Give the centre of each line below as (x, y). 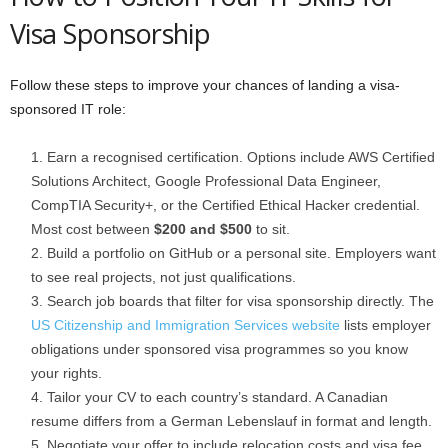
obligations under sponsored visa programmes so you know (219, 349)
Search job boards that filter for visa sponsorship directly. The (240, 301)
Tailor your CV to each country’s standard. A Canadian (217, 397)
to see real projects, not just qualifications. (163, 277)
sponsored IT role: (68, 109)
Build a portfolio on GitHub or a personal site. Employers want (241, 253)
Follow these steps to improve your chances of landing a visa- (205, 85)
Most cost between (92, 229)
